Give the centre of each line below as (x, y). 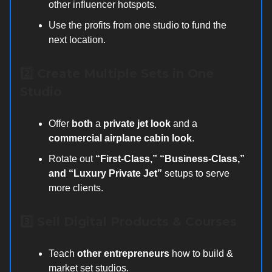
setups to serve (196, 173)
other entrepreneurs (123, 253)
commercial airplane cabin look (120, 138)
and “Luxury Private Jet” (105, 173)
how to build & (201, 253)
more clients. (76, 188)
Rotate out (72, 158)
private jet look (137, 123)
